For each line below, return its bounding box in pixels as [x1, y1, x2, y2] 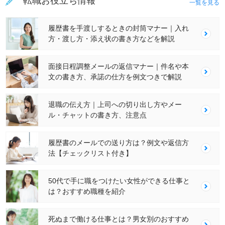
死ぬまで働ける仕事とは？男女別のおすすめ [48, 214, 189, 223]
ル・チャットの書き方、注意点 [48, 110, 147, 119]
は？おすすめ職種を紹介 [48, 187, 126, 195]
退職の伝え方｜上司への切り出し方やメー [48, 100, 182, 108]
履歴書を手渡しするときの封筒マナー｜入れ [48, 24, 189, 32]
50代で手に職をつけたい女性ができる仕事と [48, 176, 190, 185]
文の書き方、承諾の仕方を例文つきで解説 [48, 72, 182, 81]
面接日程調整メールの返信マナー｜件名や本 [48, 62, 189, 70]
